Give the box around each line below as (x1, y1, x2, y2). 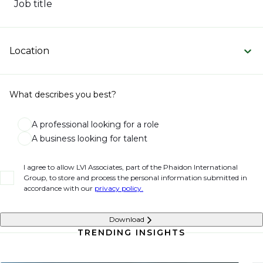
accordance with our (23, 184, 95, 193)
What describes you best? (9, 89, 116, 100)
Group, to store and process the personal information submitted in (23, 173, 247, 182)
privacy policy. (95, 184, 143, 193)
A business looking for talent (32, 133, 147, 144)
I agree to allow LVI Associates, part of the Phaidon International (23, 163, 238, 171)
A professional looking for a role (32, 119, 159, 130)
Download (109, 215, 144, 224)
